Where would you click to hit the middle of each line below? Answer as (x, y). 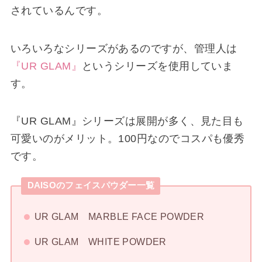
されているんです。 (59, 11)
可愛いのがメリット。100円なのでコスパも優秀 (127, 139)
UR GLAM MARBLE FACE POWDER (119, 217)
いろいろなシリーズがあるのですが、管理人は (124, 48)
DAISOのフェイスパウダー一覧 (91, 186)
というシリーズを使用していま (158, 66)
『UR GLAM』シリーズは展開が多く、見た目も (127, 121)
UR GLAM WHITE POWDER (100, 241)
